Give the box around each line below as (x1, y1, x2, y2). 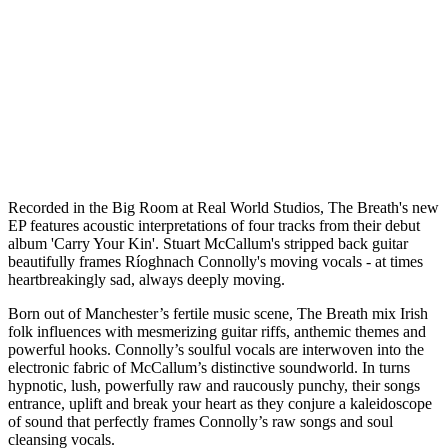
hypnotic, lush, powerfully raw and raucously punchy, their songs (8, 376, 420, 394)
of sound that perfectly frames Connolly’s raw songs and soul (8, 412, 393, 430)
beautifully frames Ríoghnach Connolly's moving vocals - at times (8, 252, 423, 270)
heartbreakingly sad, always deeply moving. (8, 270, 285, 288)
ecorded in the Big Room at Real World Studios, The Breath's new (19, 198, 439, 216)
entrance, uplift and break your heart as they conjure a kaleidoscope (8, 394, 432, 412)
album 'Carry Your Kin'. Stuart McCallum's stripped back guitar (8, 234, 408, 252)
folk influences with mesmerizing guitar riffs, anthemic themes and (8, 322, 426, 340)
